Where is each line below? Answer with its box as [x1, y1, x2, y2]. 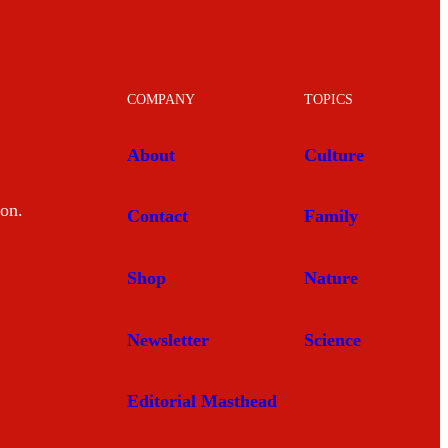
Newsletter [126, 329, 209, 350]
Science [304, 329, 362, 350]
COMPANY [126, 92, 195, 108]
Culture [304, 144, 365, 165]
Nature [304, 267, 359, 288]
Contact [126, 206, 188, 227]
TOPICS [304, 92, 354, 108]
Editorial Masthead [126, 391, 277, 412]
